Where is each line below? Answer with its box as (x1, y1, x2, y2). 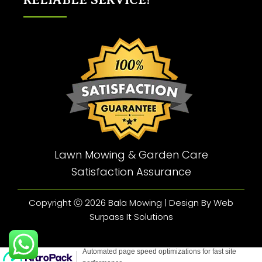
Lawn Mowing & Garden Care (54, 147, 208, 162)
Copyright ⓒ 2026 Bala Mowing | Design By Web (29, 196, 233, 209)
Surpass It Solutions (89, 210, 173, 223)
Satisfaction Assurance (71, 164, 191, 179)
